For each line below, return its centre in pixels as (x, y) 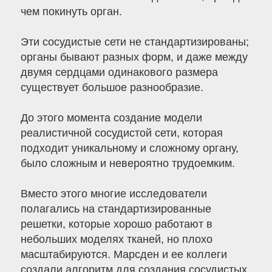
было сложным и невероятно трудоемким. (127, 164)
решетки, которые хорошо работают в (116, 224)
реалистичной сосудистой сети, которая (121, 133)
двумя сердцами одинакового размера (119, 73)
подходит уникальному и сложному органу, (129, 148)
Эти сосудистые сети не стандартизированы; (134, 42)
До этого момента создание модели (111, 118)
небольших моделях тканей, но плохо (116, 240)
